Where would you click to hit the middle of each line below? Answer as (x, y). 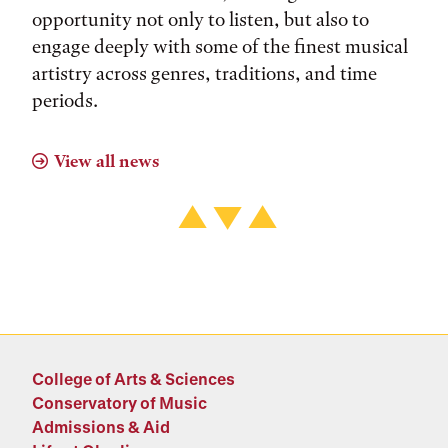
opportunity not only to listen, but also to (200, 19)
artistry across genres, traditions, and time (204, 73)
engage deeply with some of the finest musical (220, 46)
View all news (106, 161)
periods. (65, 100)
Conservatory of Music (119, 402)
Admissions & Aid (101, 426)
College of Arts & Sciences (133, 378)
